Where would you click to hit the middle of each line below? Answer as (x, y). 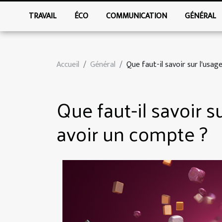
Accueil (68, 65)
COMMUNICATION (137, 16)
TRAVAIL (43, 16)
